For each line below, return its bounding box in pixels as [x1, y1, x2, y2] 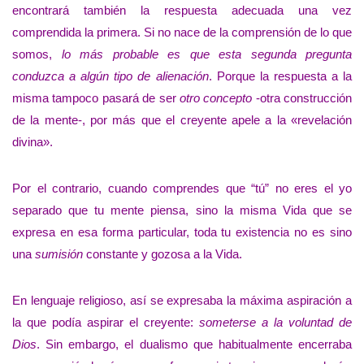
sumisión [35, 247, 86, 262]
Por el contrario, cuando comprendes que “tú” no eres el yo [12, 181, 352, 196]
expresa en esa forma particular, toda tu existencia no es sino [12, 225, 352, 240]
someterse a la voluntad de [199, 314, 352, 329]
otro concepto [179, 91, 253, 106]
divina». [12, 135, 53, 149]
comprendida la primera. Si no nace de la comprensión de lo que [12, 25, 352, 40]
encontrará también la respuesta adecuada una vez [12, 3, 352, 18]
